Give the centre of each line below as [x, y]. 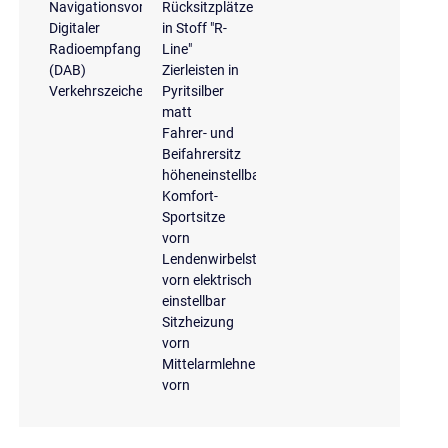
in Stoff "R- [195, 27]
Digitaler [74, 27]
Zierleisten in [201, 69]
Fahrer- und [198, 132]
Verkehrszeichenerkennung [132, 90]
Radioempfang [94, 48]
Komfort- [190, 195]
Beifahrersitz [202, 153]
